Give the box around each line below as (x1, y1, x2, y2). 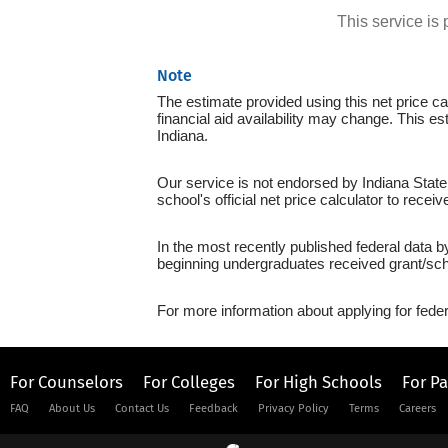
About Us (49, 402, 95, 415)
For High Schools (255, 372, 382, 392)
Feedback (189, 402, 238, 415)
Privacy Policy (258, 402, 329, 415)
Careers (399, 402, 436, 415)
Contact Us (115, 402, 169, 415)
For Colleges (143, 372, 235, 392)
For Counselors (10, 372, 123, 392)
